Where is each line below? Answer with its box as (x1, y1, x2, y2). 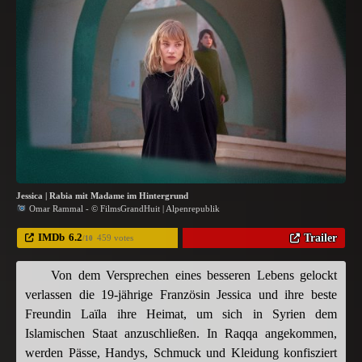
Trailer (304, 230, 337, 244)
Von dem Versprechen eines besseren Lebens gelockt (51, 267, 337, 282)
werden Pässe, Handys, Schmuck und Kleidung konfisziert (25, 345, 337, 360)
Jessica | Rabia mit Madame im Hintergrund (16, 190, 188, 200)
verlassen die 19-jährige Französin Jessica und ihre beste (25, 287, 337, 301)
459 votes (97, 232, 133, 242)
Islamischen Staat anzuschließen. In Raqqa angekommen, (25, 326, 337, 340)
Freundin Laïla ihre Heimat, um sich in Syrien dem (25, 306, 337, 321)
